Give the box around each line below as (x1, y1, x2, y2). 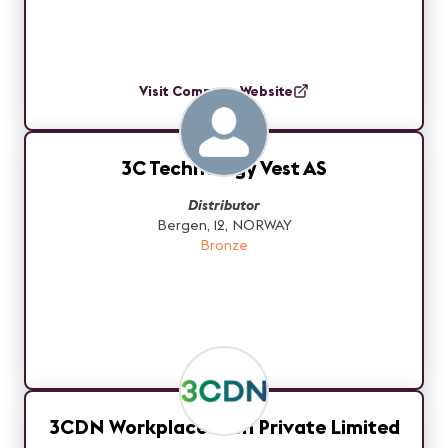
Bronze (200, 236, 248, 254)
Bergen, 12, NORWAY (156, 216, 292, 234)
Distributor (188, 196, 260, 214)
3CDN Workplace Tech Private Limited (48, 414, 400, 439)
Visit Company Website (139, 82, 293, 100)
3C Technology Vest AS (121, 155, 327, 180)
